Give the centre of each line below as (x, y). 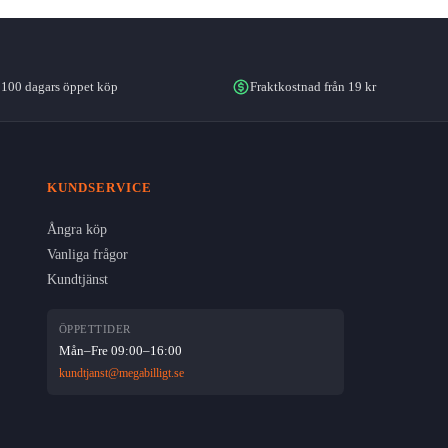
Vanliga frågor (87, 255)
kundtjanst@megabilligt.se (121, 373)
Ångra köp (76, 230)
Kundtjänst (77, 280)
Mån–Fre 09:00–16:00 (120, 351)
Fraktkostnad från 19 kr (313, 87)
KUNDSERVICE (99, 188)
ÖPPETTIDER (94, 329)
